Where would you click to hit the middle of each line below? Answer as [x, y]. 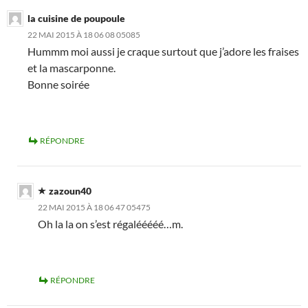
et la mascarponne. [71, 68]
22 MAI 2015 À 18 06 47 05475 [94, 208]
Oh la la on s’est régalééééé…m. [110, 224]
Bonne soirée [58, 85]
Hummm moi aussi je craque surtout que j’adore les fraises [163, 52]
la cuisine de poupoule [76, 19]
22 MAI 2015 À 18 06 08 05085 [84, 35]
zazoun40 [70, 191]
